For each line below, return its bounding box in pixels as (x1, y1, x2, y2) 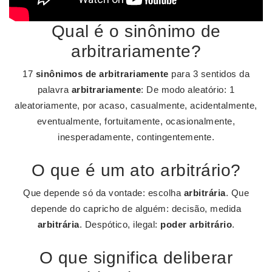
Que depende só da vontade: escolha (23, 188, 184, 198)
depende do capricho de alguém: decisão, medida (31, 203, 241, 214)
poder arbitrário (160, 219, 232, 229)
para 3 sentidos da (168, 69, 250, 79)
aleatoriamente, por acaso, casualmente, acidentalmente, (15, 100, 257, 110)
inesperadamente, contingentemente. (58, 132, 214, 142)
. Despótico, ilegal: (79, 219, 160, 229)
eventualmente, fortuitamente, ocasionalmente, (36, 116, 236, 126)
